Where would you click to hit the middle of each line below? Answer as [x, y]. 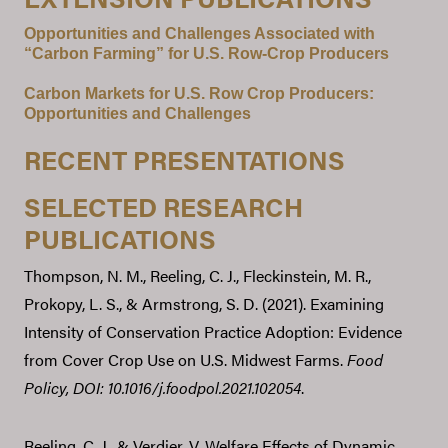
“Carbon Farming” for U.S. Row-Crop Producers [206, 53]
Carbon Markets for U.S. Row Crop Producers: [199, 93]
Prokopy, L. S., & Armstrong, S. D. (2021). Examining [204, 303]
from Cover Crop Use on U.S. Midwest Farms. [185, 359]
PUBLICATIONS [120, 238]
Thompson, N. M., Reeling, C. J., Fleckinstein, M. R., [197, 275]
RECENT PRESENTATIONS [184, 159]
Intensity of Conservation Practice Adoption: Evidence [213, 331]
